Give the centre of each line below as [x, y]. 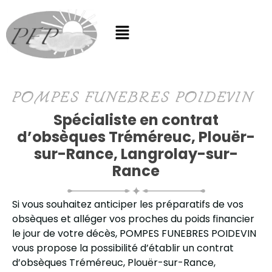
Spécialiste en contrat [136, 120]
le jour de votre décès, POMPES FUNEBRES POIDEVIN [134, 233]
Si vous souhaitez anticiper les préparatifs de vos [128, 204]
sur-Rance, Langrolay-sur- [136, 154]
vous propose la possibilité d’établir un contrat [123, 248]
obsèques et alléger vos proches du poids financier [133, 219]
